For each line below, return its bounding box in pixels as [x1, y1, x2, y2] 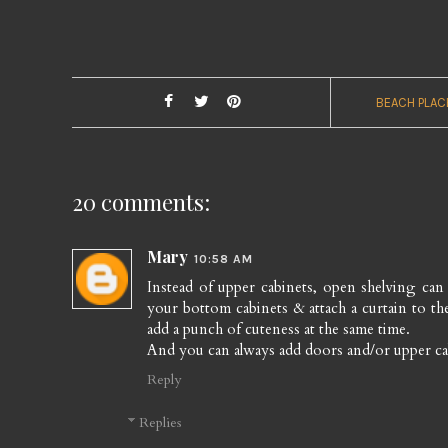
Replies [139, 413, 182, 433]
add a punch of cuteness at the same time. [147, 318, 410, 339]
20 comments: [72, 186, 210, 217]
